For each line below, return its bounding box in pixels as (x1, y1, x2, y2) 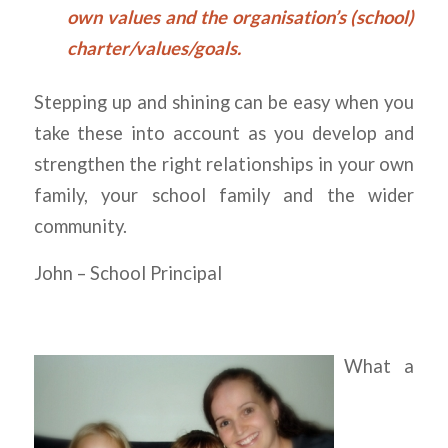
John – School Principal (33, 262, 222, 284)
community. (33, 215, 127, 238)
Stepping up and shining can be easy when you (33, 91, 415, 114)
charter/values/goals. (66, 37, 241, 60)
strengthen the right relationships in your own (33, 153, 415, 176)
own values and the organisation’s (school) (66, 6, 415, 29)
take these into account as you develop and (33, 122, 415, 145)
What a (343, 355, 415, 378)
